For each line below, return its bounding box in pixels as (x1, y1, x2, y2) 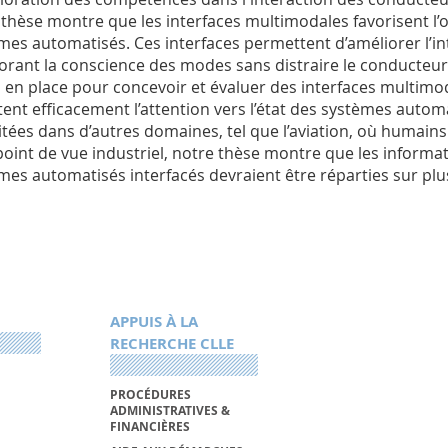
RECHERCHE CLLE (109, 333, 234, 355)
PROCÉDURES (109, 385, 191, 403)
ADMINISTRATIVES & (109, 401, 230, 419)
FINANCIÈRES (109, 417, 190, 435)
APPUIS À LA (109, 311, 198, 333)
